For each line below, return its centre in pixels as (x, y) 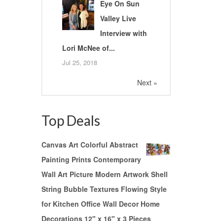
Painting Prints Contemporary (91, 160)
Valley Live (118, 18)
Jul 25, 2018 (79, 63)
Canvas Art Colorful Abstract (90, 145)
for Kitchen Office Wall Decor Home (100, 204)
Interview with (123, 33)
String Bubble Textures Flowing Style (104, 189)
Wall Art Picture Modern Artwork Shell (104, 174)
